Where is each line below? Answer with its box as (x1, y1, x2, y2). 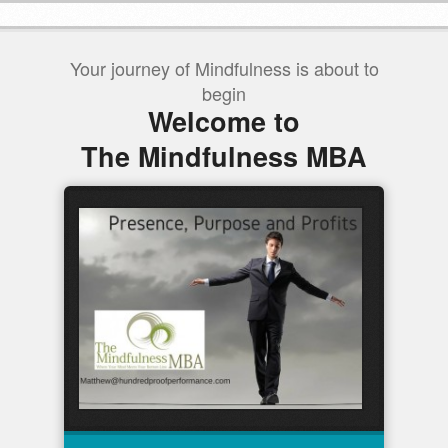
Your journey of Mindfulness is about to (69, 54, 379, 81)
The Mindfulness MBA (81, 137, 367, 176)
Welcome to (148, 101, 300, 140)
